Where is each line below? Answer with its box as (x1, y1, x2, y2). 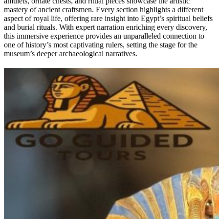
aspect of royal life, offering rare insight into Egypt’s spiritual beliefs (4, 14, 213, 22)
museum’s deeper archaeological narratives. (4, 49, 137, 58)
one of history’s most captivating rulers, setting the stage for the (4, 40, 197, 49)
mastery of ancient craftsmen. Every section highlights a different (4, 5, 203, 14)
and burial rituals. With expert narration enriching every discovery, (4, 22, 207, 31)
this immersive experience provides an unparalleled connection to (4, 31, 204, 40)
